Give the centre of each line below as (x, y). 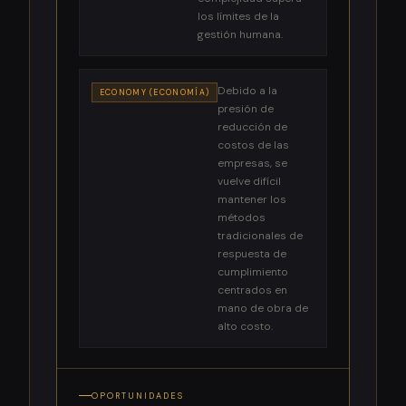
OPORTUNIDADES (138, 396)
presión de (246, 108)
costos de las (254, 145)
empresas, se (253, 163)
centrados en (253, 290)
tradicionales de (261, 235)
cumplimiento (253, 271)
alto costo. (246, 326)
